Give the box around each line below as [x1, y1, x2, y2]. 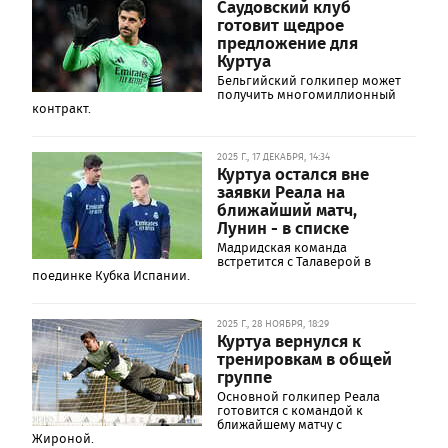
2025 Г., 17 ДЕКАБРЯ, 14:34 [217, 149, 330, 164]
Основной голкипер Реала [217, 387, 380, 406]
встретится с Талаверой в [217, 252, 371, 271]
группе [217, 363, 272, 389]
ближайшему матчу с [217, 415, 342, 434]
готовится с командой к [217, 401, 363, 420]
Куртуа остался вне [217, 160, 369, 186]
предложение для [217, 29, 358, 55]
